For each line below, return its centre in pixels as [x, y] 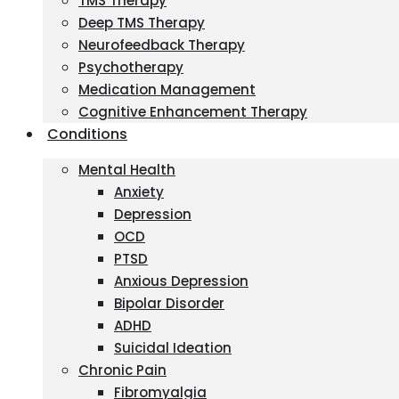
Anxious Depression [181, 281]
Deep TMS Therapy [142, 23]
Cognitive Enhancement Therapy [193, 112]
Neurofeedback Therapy [162, 45]
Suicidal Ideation [173, 348]
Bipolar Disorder [169, 303]
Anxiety [139, 192]
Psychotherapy [131, 67]
